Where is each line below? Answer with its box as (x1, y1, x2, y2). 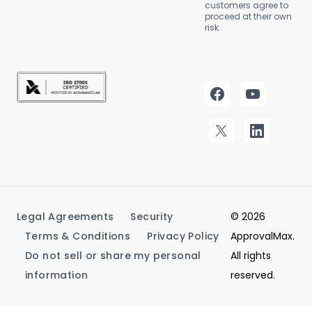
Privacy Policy (147, 229, 219, 243)
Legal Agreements (17, 210, 114, 224)
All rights (231, 249, 271, 263)
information (25, 268, 88, 282)
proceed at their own (205, 10, 292, 22)
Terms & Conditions (25, 229, 131, 243)
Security (130, 210, 173, 224)
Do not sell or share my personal (25, 249, 201, 263)
